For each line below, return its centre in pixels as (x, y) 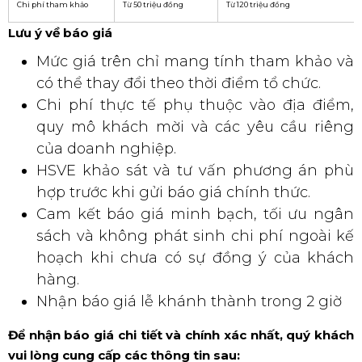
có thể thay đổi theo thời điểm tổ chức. (179, 83)
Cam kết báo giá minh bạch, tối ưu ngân (195, 214)
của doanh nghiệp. (106, 148)
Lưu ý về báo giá (60, 32)
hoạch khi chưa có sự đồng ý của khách (195, 257)
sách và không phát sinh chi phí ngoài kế (195, 236)
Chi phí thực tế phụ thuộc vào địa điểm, (195, 105)
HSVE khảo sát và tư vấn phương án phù (195, 170)
